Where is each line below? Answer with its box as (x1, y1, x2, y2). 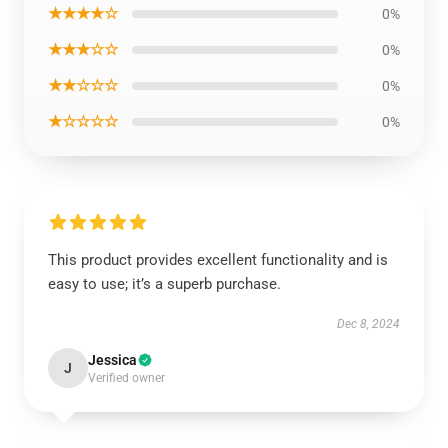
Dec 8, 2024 (337, 317, 400, 331)
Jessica (88, 352, 137, 368)
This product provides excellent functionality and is (48, 251, 388, 269)
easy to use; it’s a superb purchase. (48, 275, 281, 293)
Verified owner (88, 371, 165, 385)
